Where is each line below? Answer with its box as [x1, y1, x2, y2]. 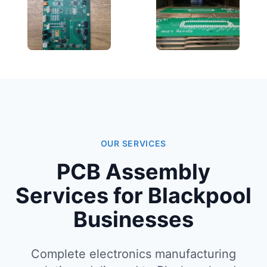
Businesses [73, 206, 194, 232]
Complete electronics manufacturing [31, 247, 236, 261]
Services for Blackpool [15, 182, 252, 209]
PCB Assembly [57, 159, 210, 185]
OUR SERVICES [100, 138, 167, 148]
